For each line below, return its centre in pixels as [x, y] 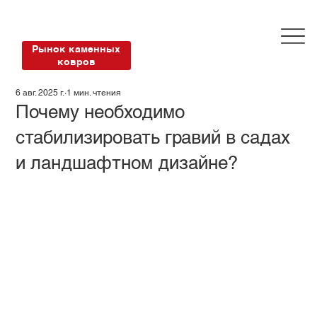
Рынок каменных [76, 49]
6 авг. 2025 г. [40, 92]
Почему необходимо [100, 111]
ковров [76, 62]
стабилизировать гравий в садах [153, 137]
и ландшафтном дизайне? [127, 162]
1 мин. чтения [94, 92]
